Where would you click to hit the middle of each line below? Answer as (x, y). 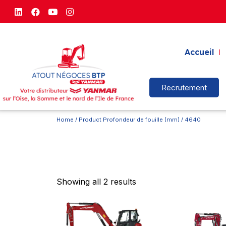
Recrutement (184, 88)
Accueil (199, 52)
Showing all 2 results (96, 181)
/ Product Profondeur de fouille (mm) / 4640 (137, 120)
